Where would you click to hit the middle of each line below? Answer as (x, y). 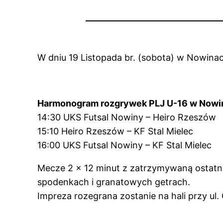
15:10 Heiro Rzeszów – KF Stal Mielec (115, 131)
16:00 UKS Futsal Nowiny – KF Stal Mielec (125, 145)
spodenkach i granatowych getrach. (114, 182)
